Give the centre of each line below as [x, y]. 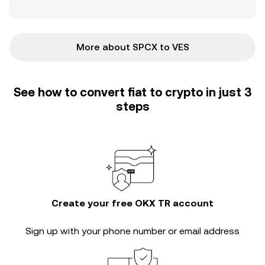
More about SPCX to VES [132, 47]
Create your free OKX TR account [132, 203]
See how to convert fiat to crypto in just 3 [132, 92]
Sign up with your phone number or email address [132, 231]
